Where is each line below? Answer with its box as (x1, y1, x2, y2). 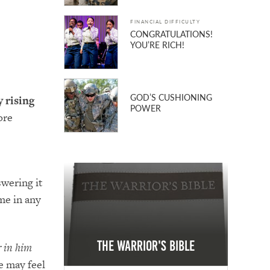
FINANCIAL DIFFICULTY (130, 18, 201, 25)
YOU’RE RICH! (130, 39, 185, 51)
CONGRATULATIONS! (130, 28, 213, 40)
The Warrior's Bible (97, 238, 195, 254)
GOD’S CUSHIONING (130, 91, 213, 104)
